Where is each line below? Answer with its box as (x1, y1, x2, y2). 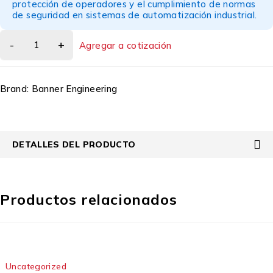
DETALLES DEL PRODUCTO (12, 139, 136, 149)
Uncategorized (5, 261, 66, 271)
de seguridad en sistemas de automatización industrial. (12, 9, 257, 21)
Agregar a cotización (79, 40, 172, 51)
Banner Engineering (31, 83, 118, 94)
